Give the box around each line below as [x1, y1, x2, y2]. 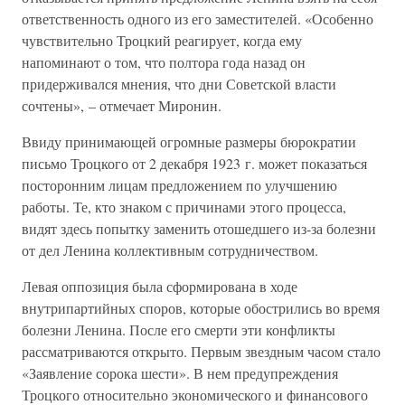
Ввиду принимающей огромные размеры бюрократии [22, 132, 356, 151]
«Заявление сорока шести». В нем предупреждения [22, 363, 338, 382]
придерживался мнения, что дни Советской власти [22, 74, 336, 93]
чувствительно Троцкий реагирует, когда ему [22, 31, 302, 50]
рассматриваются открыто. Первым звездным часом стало [22, 342, 381, 361]
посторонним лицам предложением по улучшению [22, 175, 337, 194]
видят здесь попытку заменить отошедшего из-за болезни [22, 219, 376, 238]
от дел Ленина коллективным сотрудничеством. [22, 240, 318, 259]
